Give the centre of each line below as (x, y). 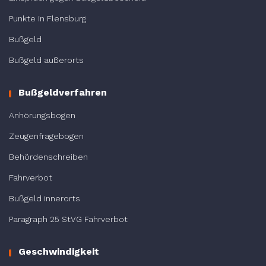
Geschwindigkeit (59, 251)
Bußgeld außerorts (46, 60)
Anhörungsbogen (42, 115)
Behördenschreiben (48, 156)
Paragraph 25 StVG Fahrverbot (68, 219)
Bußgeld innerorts (45, 198)
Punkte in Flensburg (47, 18)
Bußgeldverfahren (63, 92)
